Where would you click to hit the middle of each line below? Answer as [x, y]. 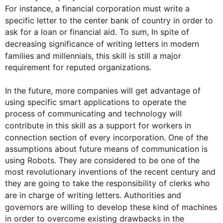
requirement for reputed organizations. [78, 67]
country [156, 20]
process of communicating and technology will [93, 113]
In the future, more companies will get [78, 91]
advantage [170, 91]
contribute [26, 125]
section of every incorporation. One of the [127, 137]
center [96, 20]
